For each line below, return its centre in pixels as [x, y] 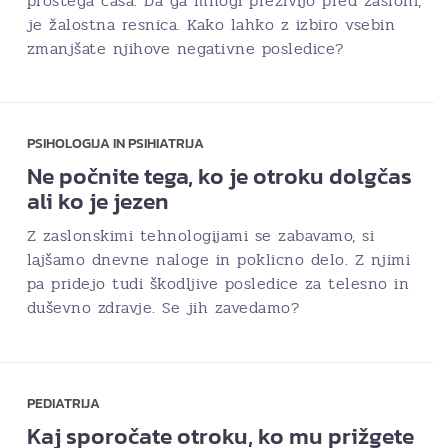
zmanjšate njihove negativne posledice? [185, 48]
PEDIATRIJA [63, 403]
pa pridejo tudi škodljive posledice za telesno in [217, 284]
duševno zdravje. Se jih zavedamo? [162, 308]
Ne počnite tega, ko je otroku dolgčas [219, 176]
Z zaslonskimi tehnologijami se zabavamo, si [200, 236]
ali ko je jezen [97, 201]
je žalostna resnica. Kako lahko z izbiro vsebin [210, 24]
